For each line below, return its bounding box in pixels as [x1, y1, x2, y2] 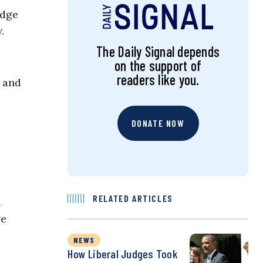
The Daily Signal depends [96, 43, 220, 60]
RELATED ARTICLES [93, 193, 173, 204]
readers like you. [116, 71, 200, 89]
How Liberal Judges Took [68, 247, 177, 261]
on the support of [114, 57, 202, 75]
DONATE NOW [131, 117, 185, 129]
